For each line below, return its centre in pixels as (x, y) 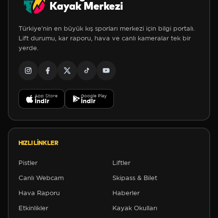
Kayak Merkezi (86, 7)
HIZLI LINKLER (38, 143)
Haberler (126, 193)
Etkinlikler (33, 208)
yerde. (28, 48)
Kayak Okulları (135, 208)
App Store (46, 95)
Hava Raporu (39, 193)
